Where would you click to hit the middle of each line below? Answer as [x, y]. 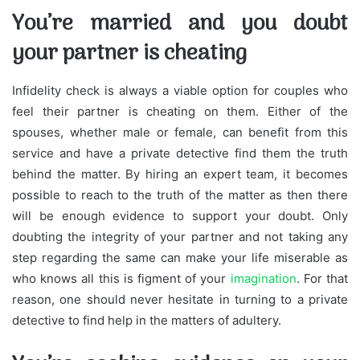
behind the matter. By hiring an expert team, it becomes [180, 174]
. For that [322, 278]
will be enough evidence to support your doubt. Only [180, 215]
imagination [263, 278]
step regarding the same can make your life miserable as [180, 257]
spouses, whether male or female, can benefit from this [180, 132]
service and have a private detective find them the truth [180, 153]
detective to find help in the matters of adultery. [147, 320]
